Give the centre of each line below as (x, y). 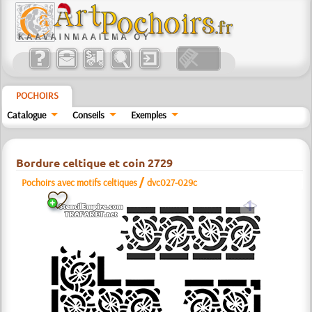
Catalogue (27, 115)
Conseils (89, 115)
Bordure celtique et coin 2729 (95, 163)
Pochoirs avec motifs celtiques (80, 182)
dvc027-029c (172, 182)
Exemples (148, 115)
